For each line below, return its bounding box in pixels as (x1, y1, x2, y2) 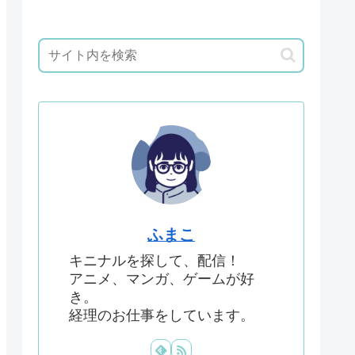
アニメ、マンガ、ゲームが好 (69, 271, 254, 288)
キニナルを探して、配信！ (69, 253, 240, 269)
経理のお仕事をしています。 (69, 307, 254, 324)
